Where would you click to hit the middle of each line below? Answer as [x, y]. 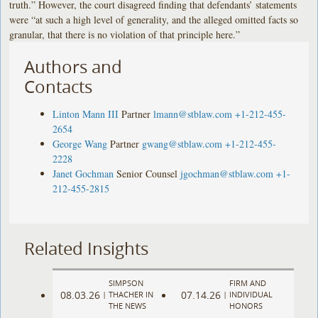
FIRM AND [247, 283]
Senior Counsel [147, 173]
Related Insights [87, 248]
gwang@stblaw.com [182, 143]
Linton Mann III [86, 114]
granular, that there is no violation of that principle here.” [125, 34]
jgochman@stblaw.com [227, 173]
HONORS [246, 306]
